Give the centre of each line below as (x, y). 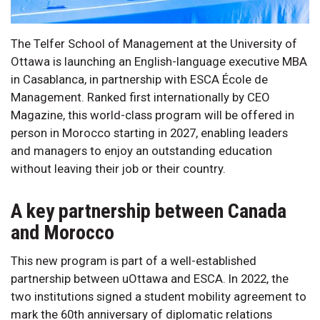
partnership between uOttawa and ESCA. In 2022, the (150, 278)
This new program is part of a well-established (134, 260)
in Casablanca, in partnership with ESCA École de (139, 79)
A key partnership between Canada (149, 211)
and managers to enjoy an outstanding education (141, 150)
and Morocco (65, 232)
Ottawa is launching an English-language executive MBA (159, 61)
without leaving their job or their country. (120, 168)
